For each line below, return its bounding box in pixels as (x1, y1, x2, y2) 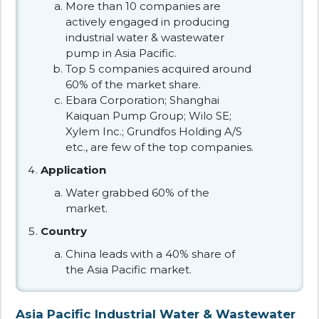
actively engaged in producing (66, 14, 229, 28)
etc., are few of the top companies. (66, 140, 253, 154)
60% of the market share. (66, 77, 201, 91)
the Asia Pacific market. (66, 262, 192, 276)
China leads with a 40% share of (66, 246, 235, 261)
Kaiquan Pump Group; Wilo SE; (66, 108, 231, 122)
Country (41, 224, 87, 238)
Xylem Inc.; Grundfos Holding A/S (66, 124, 242, 138)
